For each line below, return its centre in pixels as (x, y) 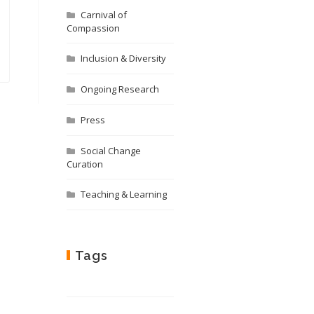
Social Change (110, 151)
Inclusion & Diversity (123, 58)
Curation (84, 164)
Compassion (93, 28)
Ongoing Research (120, 89)
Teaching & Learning (123, 194)
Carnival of (103, 15)
